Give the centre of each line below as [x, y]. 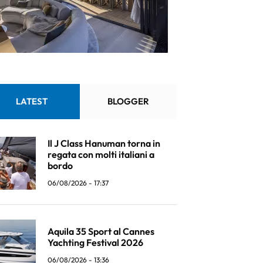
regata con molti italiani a [101, 154]
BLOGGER [128, 101]
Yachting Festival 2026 [95, 242]
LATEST [31, 101]
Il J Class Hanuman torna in [104, 143]
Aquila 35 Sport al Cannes [101, 231]
